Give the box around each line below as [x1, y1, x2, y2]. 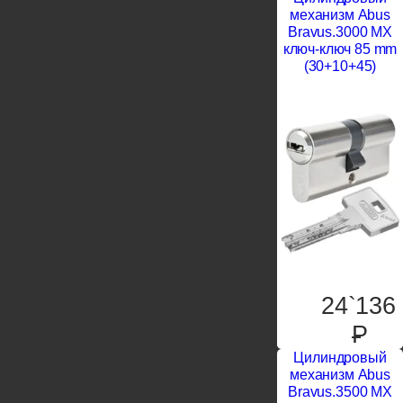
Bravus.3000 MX [288, 24, 392, 40]
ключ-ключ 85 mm [282, 41, 398, 58]
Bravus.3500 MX [288, 384, 392, 400]
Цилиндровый [293, 350, 387, 366]
